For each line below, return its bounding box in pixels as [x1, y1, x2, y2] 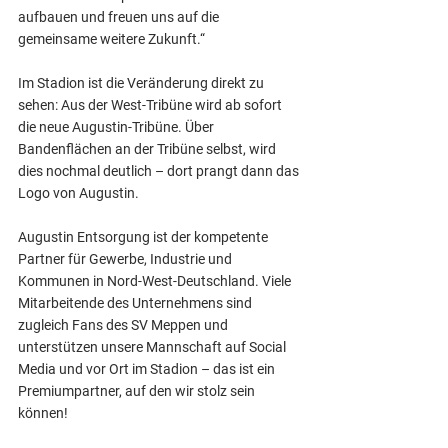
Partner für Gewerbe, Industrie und [18, 251, 235, 267]
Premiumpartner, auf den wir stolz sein [18, 383, 258, 399]
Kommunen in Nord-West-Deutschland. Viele [18, 273, 294, 289]
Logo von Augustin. [18, 185, 139, 201]
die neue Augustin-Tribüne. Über [18, 119, 217, 135]
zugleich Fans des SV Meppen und [18, 317, 231, 333]
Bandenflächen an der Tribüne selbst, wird [18, 141, 279, 157]
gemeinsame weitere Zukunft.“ [18, 31, 205, 47]
